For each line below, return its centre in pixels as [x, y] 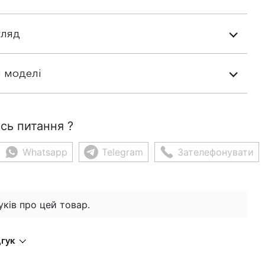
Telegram [122, 152]
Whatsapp [45, 152]
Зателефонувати [215, 152]
